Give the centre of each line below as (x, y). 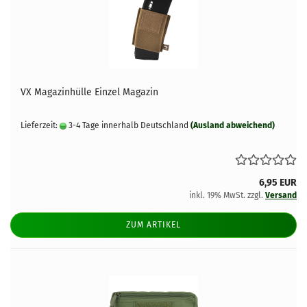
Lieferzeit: (40, 125)
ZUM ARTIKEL (153, 225)
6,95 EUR (278, 183)
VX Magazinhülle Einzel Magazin (89, 92)
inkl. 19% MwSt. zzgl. (227, 195)
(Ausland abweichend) (233, 125)
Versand (281, 195)
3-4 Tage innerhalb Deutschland (127, 125)
